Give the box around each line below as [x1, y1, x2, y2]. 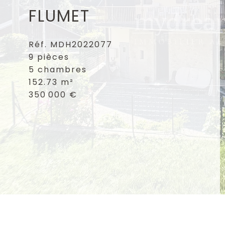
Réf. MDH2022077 [28, 38, 113, 50]
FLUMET [28, 4, 90, 27]
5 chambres [28, 63, 87, 75]
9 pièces [28, 51, 69, 63]
